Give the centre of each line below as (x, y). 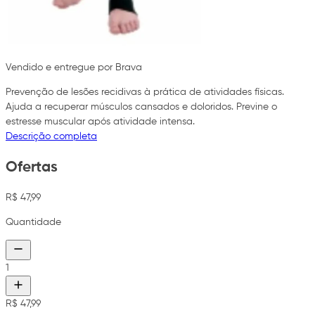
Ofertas (32, 167)
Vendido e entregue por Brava (74, 68)
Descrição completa (51, 137)
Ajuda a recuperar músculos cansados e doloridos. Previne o (141, 107)
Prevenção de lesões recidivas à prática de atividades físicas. (145, 92)
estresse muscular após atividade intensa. (100, 122)
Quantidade (33, 223)
